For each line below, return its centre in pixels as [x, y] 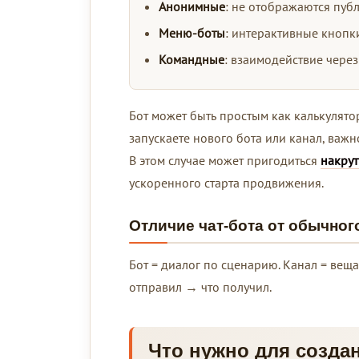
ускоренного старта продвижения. [226, 182]
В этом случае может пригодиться [225, 160]
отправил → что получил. [200, 286]
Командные [192, 59]
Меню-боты [192, 32]
